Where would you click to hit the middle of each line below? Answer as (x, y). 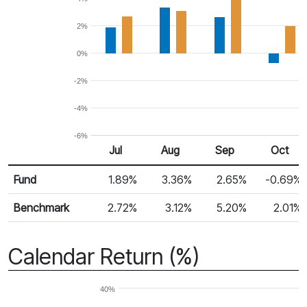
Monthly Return (44, 172)
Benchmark (41, 207)
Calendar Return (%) (104, 256)
